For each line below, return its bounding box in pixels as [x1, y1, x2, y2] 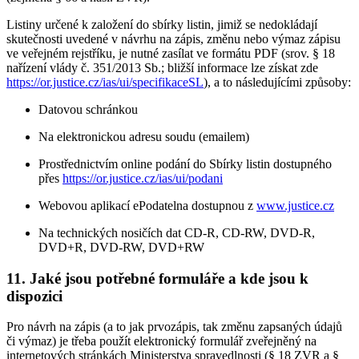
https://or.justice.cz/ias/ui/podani [63, 171, 223, 185]
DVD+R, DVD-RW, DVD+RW [38, 240, 204, 254]
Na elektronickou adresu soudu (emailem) [38, 129, 249, 143]
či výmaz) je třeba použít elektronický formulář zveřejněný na [6, 334, 317, 349]
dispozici [6, 287, 63, 305]
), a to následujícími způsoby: [204, 75, 351, 89]
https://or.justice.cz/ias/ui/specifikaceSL [6, 75, 204, 89]
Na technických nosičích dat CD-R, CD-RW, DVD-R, [38, 225, 315, 240]
